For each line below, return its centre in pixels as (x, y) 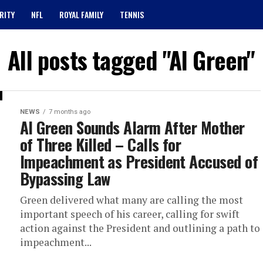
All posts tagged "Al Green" (131, 60)
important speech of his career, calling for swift (130, 214)
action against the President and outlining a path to (140, 228)
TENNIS (132, 14)
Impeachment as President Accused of (139, 161)
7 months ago (70, 112)
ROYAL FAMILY (81, 14)
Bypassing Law (65, 178)
